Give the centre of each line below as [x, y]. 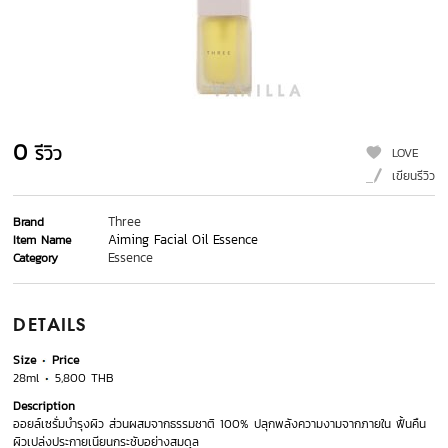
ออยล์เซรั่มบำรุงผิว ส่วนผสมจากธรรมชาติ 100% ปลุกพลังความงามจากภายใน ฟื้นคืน [220, 424]
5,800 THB [82, 378]
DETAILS [50, 326]
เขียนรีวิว [413, 176]
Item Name [42, 240]
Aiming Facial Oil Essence [183, 240]
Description [44, 406]
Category [36, 258]
